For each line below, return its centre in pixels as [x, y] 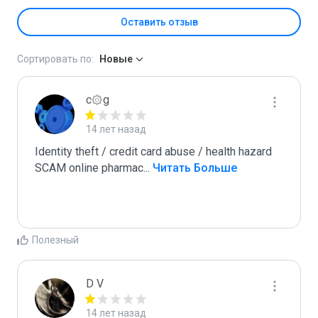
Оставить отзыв [159, 22]
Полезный [55, 240]
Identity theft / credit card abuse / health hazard [153, 152]
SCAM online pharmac [89, 168]
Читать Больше [193, 168]
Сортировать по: [55, 59]
